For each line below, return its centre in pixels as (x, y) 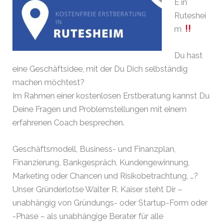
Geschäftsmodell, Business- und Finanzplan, (94, 149)
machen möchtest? (49, 82)
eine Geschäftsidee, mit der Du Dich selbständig (100, 69)
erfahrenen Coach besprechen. (69, 122)
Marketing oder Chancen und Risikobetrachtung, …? (106, 176)
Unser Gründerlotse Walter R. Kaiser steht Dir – (98, 190)
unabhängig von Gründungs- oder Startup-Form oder (110, 203)
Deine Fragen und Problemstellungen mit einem (100, 109)
